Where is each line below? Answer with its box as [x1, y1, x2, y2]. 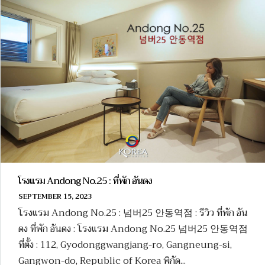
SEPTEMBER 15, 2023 [18, 190, 92, 203]
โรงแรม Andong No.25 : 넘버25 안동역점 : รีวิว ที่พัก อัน [18, 205, 248, 222]
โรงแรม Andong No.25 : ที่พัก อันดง [18, 173, 152, 190]
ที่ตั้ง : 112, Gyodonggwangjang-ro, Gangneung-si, [18, 237, 232, 254]
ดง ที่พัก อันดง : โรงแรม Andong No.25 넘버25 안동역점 [18, 221, 248, 238]
